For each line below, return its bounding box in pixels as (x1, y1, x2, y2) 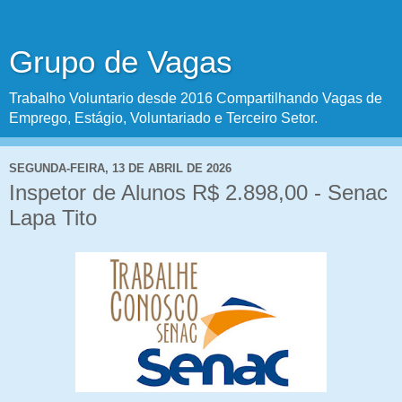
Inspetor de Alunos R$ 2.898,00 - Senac (9, 180, 388, 205)
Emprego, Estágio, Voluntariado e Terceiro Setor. (9, 110, 318, 126)
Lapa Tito (9, 205, 97, 230)
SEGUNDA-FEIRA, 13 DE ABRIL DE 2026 (9, 161, 232, 175)
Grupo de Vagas (9, 45, 232, 79)
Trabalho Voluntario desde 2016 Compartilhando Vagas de (9, 91, 382, 106)
